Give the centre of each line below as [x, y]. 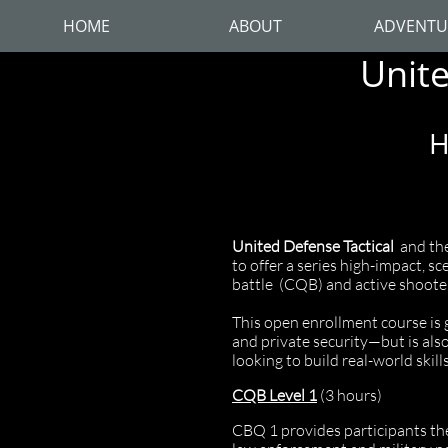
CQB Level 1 [274, 395]
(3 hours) [349, 395]
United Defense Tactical [314, 246]
